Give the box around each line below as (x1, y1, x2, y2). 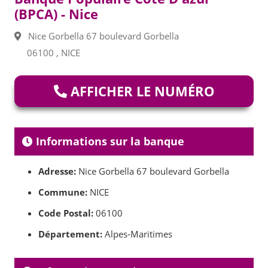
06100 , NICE (27, 47, 80, 59)
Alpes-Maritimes (102, 228, 172, 240)
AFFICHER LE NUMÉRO (66, 82, 215, 100)
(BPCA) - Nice (14, 5, 98, 23)
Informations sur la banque (33, 134, 184, 149)
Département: (38, 228, 102, 240)
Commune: (38, 186, 87, 199)
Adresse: (38, 165, 76, 178)
